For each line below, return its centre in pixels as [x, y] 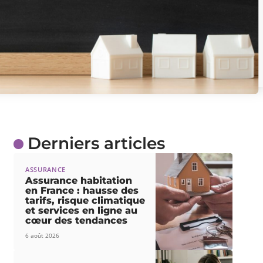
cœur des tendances [76, 221]
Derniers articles [96, 143]
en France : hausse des [82, 191]
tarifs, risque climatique [85, 201]
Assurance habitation [78, 181]
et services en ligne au [81, 211]
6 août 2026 [42, 236]
